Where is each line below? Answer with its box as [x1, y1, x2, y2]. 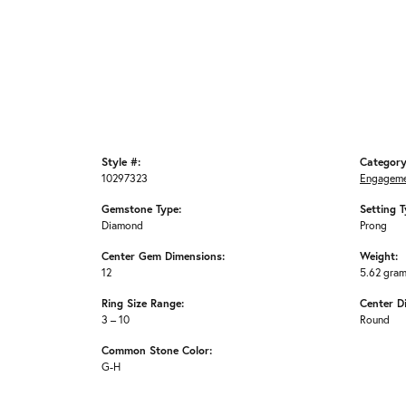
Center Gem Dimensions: [101, 248, 225, 264]
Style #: [101, 154, 140, 169]
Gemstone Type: [101, 201, 181, 217]
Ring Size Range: [101, 295, 184, 311]
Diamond [101, 217, 143, 233]
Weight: [360, 248, 398, 264]
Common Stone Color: [101, 343, 212, 358]
